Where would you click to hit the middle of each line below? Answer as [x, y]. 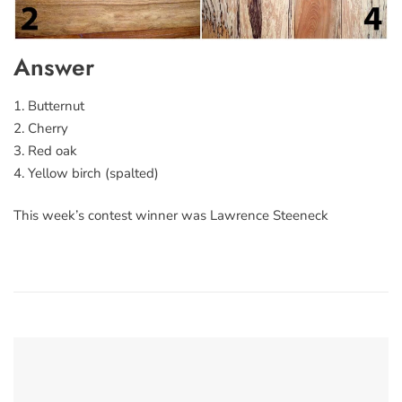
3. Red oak [45, 150]
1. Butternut [49, 105]
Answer [54, 67]
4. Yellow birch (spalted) [86, 173]
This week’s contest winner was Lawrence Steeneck [171, 216]
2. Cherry [41, 128]
